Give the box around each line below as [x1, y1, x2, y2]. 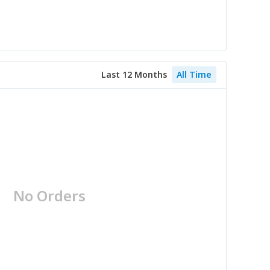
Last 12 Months [101, 69, 167, 80]
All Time [177, 69, 212, 80]
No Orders [13, 185, 86, 206]
